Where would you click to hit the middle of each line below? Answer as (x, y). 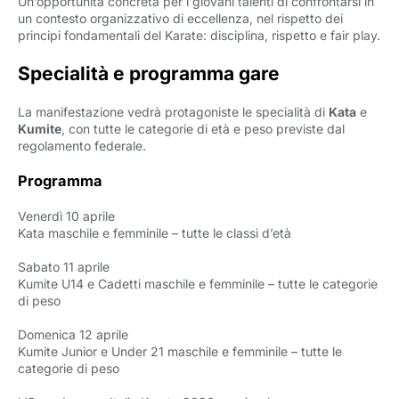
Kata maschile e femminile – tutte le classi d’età (155, 233)
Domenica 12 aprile (73, 334)
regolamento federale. (82, 146)
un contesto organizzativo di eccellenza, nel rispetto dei (180, 18)
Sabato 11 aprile (64, 267)
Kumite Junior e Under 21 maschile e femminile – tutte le (180, 351)
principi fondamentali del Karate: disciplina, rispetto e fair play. (199, 35)
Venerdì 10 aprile (66, 216)
